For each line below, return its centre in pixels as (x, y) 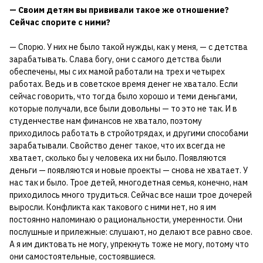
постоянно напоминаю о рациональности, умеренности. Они (126, 219)
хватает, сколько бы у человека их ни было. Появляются (118, 158)
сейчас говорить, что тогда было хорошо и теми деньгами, (123, 96)
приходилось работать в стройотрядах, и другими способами (129, 133)
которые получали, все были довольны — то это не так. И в (123, 108)
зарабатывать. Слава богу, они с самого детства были (115, 59)
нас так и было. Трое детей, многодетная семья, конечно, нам (129, 182)
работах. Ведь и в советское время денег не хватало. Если (124, 84)
